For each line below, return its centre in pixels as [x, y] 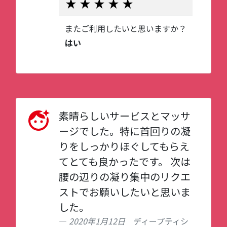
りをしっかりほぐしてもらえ [124, 146]
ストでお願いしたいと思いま [125, 192]
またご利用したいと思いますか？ [126, 28]
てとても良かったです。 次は [125, 161]
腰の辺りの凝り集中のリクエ [125, 177]
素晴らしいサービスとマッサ [125, 116]
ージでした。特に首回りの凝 [125, 131]
